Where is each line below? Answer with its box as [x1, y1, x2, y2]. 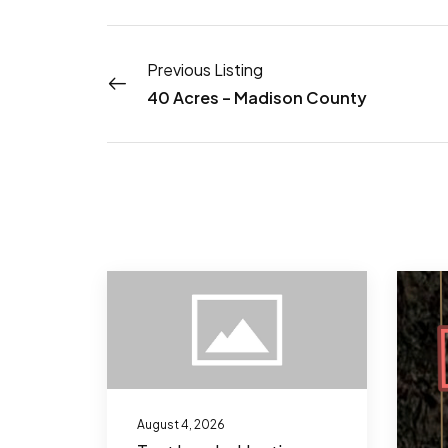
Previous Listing [146, 58, 263, 80]
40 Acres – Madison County [146, 86, 367, 108]
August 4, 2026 [136, 416, 225, 432]
